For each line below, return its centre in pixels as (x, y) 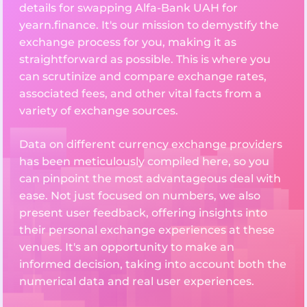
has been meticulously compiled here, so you (144, 162)
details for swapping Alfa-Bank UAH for (128, 8)
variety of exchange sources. (99, 111)
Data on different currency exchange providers (151, 145)
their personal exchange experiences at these (147, 230)
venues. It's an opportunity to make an (127, 247)
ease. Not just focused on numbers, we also (140, 196)
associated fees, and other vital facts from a (140, 94)
